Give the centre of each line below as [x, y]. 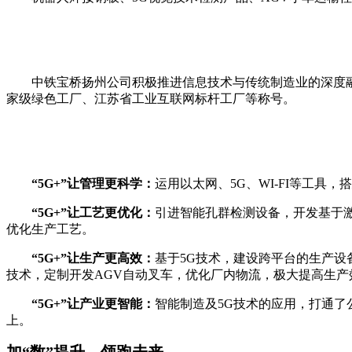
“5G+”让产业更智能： [93, 303]
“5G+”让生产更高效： [93, 258]
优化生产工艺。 [50, 229]
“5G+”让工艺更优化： [93, 212]
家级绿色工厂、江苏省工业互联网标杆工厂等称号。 [151, 98]
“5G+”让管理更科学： [93, 183]
